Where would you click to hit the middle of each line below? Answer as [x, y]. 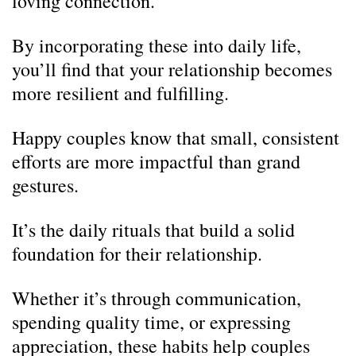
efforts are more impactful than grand [156, 161]
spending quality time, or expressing [151, 322]
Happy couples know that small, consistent [176, 137]
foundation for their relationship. [137, 253]
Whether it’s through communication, [157, 298]
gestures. [45, 185]
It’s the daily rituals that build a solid [153, 230]
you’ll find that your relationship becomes [172, 69]
